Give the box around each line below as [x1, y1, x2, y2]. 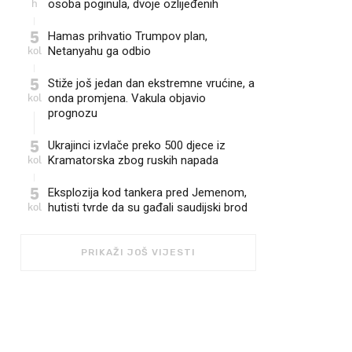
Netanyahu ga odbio [48, 44, 151, 58]
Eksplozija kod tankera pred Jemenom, [48, 185, 247, 200]
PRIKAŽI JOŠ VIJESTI [81, 247, 196, 258]
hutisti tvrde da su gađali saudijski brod [48, 200, 247, 214]
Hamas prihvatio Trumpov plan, [48, 29, 207, 43]
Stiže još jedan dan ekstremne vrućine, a [48, 76, 255, 90]
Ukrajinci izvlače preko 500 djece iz [48, 138, 225, 152]
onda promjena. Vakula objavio [48, 91, 206, 105]
